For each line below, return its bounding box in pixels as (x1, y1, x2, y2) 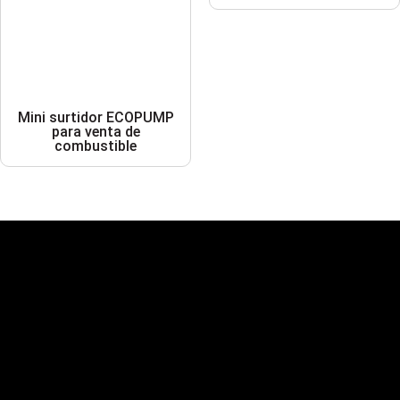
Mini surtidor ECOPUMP (17, 109, 174, 127)
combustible (54, 137, 137, 155)
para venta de (51, 123, 140, 141)
